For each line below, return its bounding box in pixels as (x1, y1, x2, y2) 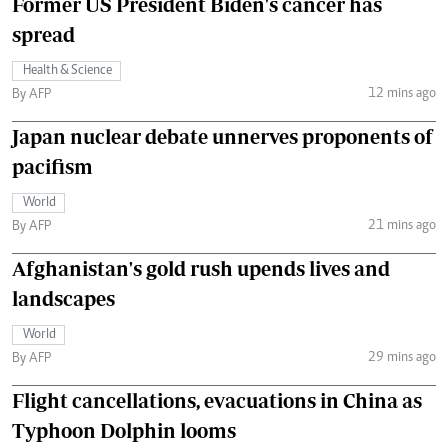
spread (12, 23, 75, 46)
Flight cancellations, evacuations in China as (12, 389, 422, 412)
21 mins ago (367, 218, 436, 233)
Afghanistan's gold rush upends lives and (12, 257, 390, 280)
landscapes (12, 287, 115, 310)
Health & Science (23, 64, 112, 78)
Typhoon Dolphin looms (12, 419, 236, 442)
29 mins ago (367, 350, 436, 365)
